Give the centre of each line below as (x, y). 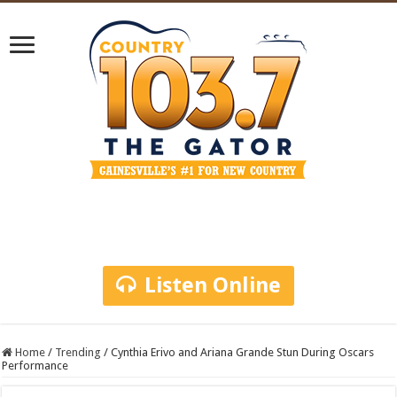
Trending (78, 352)
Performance (35, 366)
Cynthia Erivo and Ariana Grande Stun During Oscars (243, 352)
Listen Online (212, 285)
